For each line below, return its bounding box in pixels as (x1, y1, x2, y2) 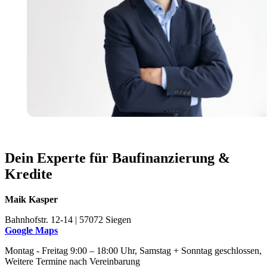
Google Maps (5, 225, 58, 235)
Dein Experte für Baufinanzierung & (5, 150, 230, 166)
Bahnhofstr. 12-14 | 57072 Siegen (5, 214, 131, 225)
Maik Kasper (5, 194, 58, 204)
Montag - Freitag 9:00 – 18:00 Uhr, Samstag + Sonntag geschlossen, (5, 245, 262, 256)
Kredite (5, 166, 52, 182)
